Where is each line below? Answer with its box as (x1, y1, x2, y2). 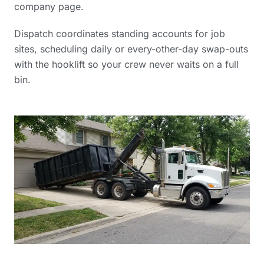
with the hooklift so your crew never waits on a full (14, 58, 239, 70)
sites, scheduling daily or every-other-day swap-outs (14, 42, 248, 55)
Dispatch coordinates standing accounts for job (14, 27, 225, 39)
